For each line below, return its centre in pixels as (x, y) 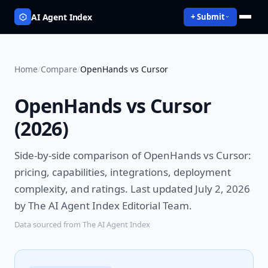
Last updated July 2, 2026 (189, 189)
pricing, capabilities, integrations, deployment (123, 172)
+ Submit (208, 16)
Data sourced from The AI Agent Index (82, 224)
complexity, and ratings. (71, 189)
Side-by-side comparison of (79, 155)
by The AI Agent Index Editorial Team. (103, 205)
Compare (59, 69)
